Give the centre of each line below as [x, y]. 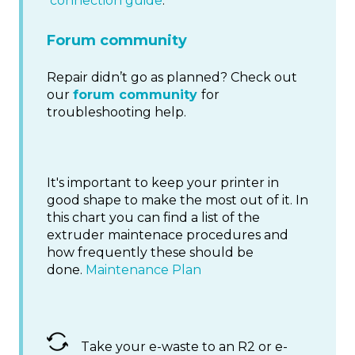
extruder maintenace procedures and [168, 235]
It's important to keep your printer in [163, 183]
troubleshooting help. [116, 113]
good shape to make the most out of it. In [177, 200]
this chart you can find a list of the [153, 218]
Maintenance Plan [143, 270]
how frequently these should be [150, 253]
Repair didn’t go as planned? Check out [172, 78]
